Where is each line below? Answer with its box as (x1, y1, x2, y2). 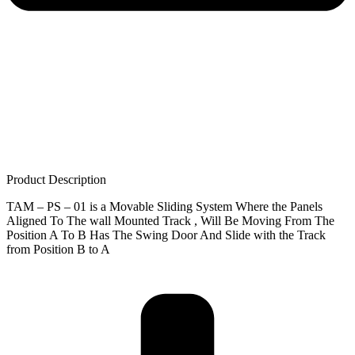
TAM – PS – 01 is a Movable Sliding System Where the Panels (6, 200, 323, 214)
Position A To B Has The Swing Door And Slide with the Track (6, 228, 326, 242)
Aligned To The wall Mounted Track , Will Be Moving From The (6, 214, 334, 228)
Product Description (6, 173, 106, 187)
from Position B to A (6, 242, 110, 257)
